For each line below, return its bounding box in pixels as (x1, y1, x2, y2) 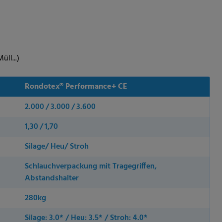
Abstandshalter (25, 172, 79, 185)
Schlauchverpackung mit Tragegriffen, (25, 160, 157, 173)
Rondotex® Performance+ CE (25, 80, 127, 93)
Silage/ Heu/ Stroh (25, 140, 89, 153)
